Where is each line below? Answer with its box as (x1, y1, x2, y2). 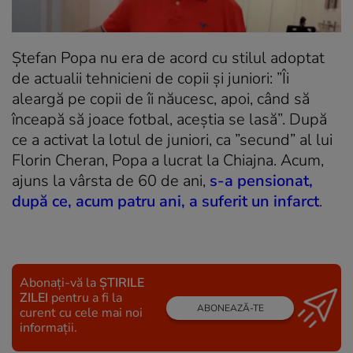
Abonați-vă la (20, 274, 99, 292)
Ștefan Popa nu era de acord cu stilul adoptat (12, 47, 325, 69)
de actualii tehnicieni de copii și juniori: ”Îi (12, 68, 289, 90)
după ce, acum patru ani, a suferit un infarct (12, 191, 319, 213)
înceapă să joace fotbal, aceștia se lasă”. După (12, 109, 327, 131)
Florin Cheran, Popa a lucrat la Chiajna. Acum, (12, 150, 324, 172)
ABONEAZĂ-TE (196, 301, 264, 314)
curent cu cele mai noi (20, 304, 143, 322)
